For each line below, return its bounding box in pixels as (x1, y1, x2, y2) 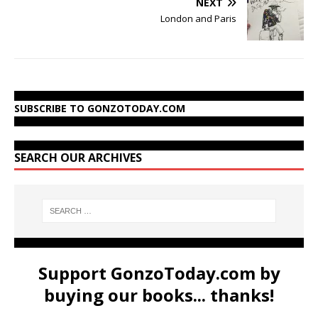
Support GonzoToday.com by (38, 261, 280, 285)
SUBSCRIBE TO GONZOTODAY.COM (14, 101, 185, 115)
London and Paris (160, 11, 236, 25)
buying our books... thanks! (44, 283, 274, 307)
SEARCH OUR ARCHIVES (14, 149, 142, 165)
